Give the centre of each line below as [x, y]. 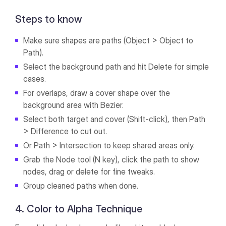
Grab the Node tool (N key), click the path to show [111, 160]
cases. [35, 79]
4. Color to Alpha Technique [79, 209]
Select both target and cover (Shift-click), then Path [115, 119]
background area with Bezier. [74, 105]
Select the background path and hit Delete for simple [116, 67]
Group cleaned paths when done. [82, 186]
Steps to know [49, 19]
